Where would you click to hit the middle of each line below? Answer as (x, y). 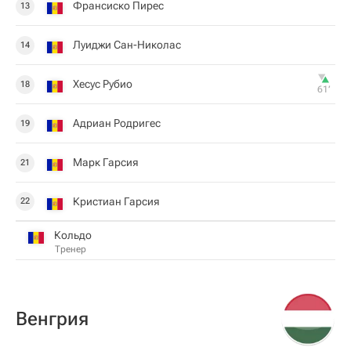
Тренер (71, 249)
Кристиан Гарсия (116, 201)
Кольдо (73, 235)
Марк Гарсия (106, 162)
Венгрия (52, 319)
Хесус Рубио (103, 84)
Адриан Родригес (117, 123)
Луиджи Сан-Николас (127, 45)
